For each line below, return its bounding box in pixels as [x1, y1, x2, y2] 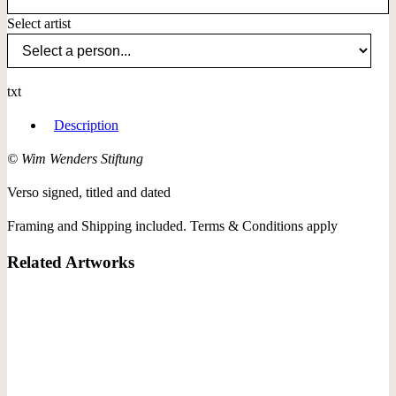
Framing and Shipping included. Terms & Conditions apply [7, 218, 338, 234]
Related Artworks [7, 253, 134, 272]
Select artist [7, 16, 71, 32]
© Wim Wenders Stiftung [7, 151, 143, 167]
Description [54, 118, 118, 133]
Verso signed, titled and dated [7, 185, 171, 201]
